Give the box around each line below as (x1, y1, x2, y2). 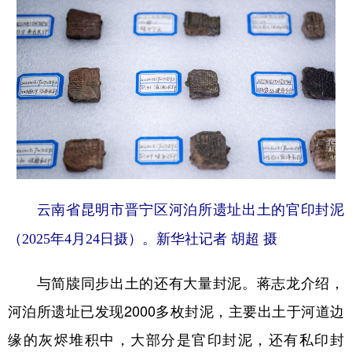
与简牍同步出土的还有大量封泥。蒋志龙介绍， (8, 275, 344, 290)
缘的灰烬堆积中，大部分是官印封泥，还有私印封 (8, 332, 344, 346)
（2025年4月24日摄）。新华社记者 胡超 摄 (8, 230, 277, 247)
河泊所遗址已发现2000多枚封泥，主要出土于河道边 (8, 303, 344, 318)
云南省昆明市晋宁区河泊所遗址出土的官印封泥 (8, 201, 344, 218)
